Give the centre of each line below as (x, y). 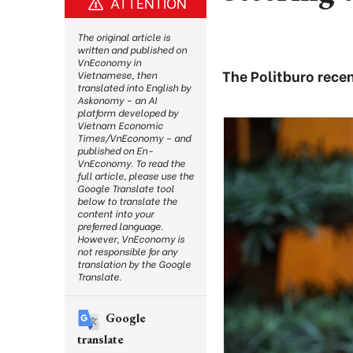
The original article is (124, 37)
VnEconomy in (109, 62)
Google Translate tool (126, 188)
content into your (115, 213)
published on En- (115, 150)
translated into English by (134, 87)
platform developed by (128, 112)
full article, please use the (136, 175)
